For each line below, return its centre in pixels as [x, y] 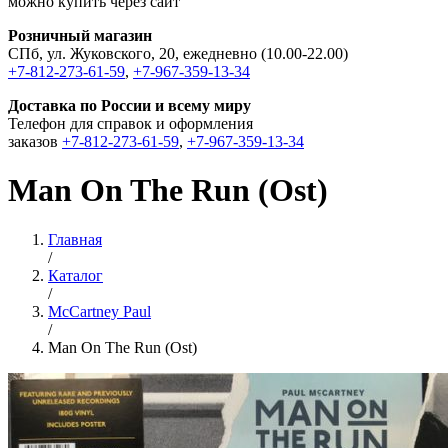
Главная [75, 239]
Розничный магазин [80, 35]
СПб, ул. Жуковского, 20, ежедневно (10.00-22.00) [178, 53]
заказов [35, 141]
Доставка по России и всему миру [129, 105]
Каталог [75, 275]
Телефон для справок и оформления [130, 123]
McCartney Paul [99, 311]
